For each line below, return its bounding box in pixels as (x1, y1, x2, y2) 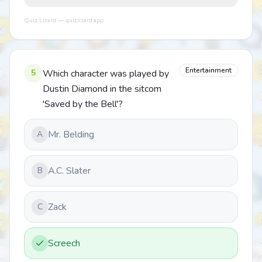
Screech (48, 237, 80, 250)
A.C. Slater (48, 164, 91, 177)
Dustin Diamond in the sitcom (43, 82, 161, 95)
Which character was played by (43, 67, 169, 80)
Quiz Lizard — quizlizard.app (24, 16, 104, 25)
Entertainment (185, 65, 232, 75)
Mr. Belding (48, 128, 94, 141)
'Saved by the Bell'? (43, 98, 123, 111)
